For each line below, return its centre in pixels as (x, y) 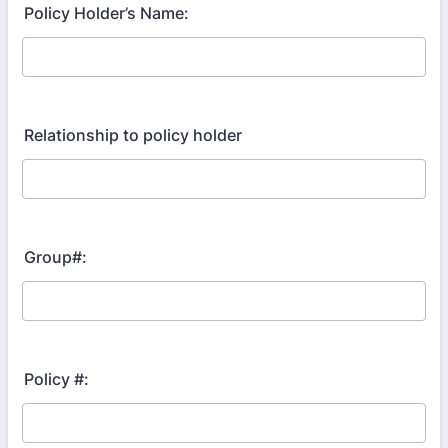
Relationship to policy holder (133, 135)
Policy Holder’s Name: (106, 13)
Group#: (55, 257)
